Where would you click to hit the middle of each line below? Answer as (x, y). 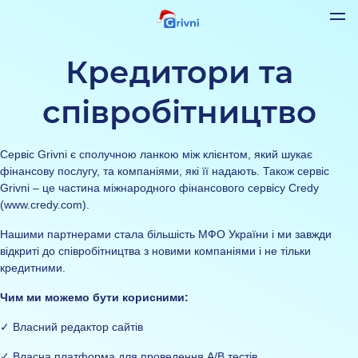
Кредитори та (179, 73)
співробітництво (179, 113)
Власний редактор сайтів (78, 326)
